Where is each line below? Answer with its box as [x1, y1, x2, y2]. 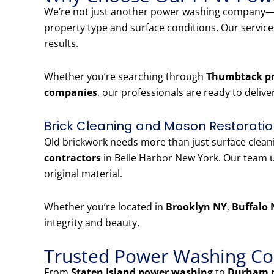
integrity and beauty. [44, 216, 139, 230]
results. [44, 37, 78, 51]
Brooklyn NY [166, 200, 227, 214]
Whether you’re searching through [44, 70, 206, 84]
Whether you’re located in [44, 200, 166, 214]
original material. [44, 167, 122, 181]
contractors [44, 151, 101, 165]
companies [44, 86, 97, 100]
